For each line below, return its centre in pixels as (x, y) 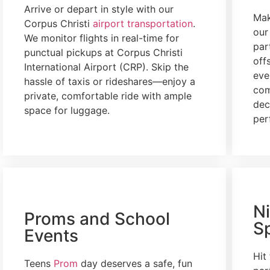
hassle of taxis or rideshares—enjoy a (110, 81)
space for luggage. (67, 110)
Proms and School (97, 219)
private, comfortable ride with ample (108, 96)
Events (51, 236)
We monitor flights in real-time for (102, 38)
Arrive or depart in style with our (99, 9)
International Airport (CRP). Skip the (106, 67)
